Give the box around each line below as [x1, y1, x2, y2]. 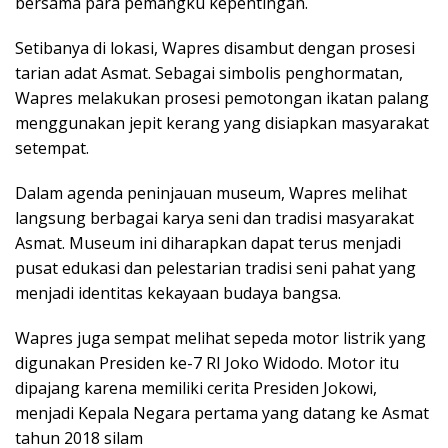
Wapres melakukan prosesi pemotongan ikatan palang [15, 87, 429, 110]
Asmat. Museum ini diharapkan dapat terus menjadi [15, 232, 401, 255]
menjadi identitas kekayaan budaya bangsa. [15, 282, 341, 305]
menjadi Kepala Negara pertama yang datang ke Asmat [15, 402, 429, 425]
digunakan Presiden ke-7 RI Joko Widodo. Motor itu [15, 352, 399, 375]
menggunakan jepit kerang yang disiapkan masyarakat [15, 112, 429, 135]
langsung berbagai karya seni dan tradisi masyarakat [15, 207, 414, 230]
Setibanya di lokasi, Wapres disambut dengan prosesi [15, 37, 415, 60]
